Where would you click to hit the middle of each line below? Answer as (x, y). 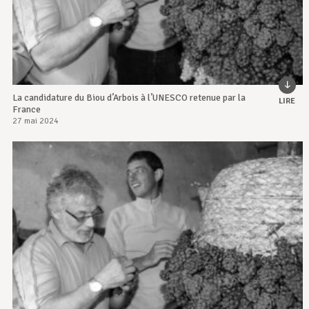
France (26, 110)
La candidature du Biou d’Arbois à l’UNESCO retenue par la (129, 98)
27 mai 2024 (35, 121)
